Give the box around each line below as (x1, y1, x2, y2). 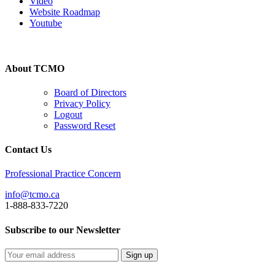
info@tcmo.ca (5, 189, 60, 200)
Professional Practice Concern (5, 168, 121, 179)
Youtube (29, 18, 62, 29)
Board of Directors (54, 87, 126, 98)
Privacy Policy (54, 98, 110, 109)
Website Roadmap (29, 7, 100, 18)
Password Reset (54, 120, 115, 131)
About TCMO (5, 63, 64, 74)
